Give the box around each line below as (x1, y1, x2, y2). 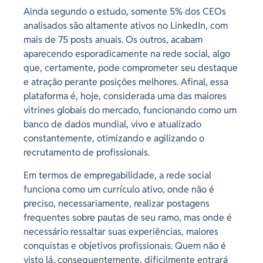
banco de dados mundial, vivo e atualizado (23, 118, 201, 131)
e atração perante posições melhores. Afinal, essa (23, 76, 228, 89)
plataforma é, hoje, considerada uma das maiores (23, 90, 227, 103)
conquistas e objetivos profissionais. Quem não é (23, 239, 226, 252)
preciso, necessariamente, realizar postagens (23, 197, 210, 210)
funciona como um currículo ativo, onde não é (23, 183, 214, 195)
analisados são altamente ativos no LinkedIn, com (23, 19, 228, 32)
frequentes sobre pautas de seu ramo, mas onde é (23, 211, 232, 224)
